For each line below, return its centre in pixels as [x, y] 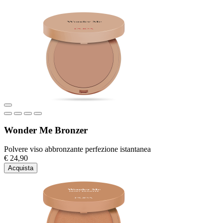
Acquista [21, 168]
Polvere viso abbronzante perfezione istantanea [77, 149]
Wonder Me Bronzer [46, 130]
